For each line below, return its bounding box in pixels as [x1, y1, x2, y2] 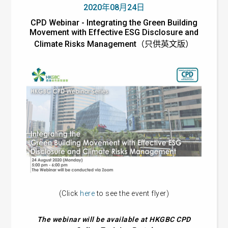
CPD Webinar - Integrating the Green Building [30, 18, 197, 27]
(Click [59, 189, 80, 197]
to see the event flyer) [95, 189, 169, 197]
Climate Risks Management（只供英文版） [34, 39, 194, 49]
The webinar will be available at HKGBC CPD [37, 215, 191, 223]
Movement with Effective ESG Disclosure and [29, 27, 198, 37]
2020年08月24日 [83, 3, 145, 12]
